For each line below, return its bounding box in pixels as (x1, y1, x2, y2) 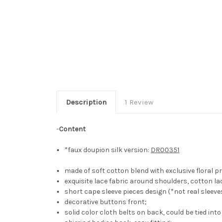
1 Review (124, 98, 154, 107)
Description (65, 98, 107, 107)
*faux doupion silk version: (64, 146, 151, 155)
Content (59, 125, 86, 134)
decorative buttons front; (64, 198, 147, 207)
